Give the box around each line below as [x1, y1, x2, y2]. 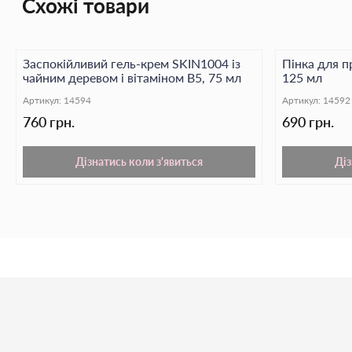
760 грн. [23, 113, 75, 131]
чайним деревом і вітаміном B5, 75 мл [23, 70, 241, 86]
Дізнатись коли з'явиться [75, 155, 203, 169]
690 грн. [282, 113, 334, 131]
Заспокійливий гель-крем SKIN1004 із [23, 56, 240, 71]
